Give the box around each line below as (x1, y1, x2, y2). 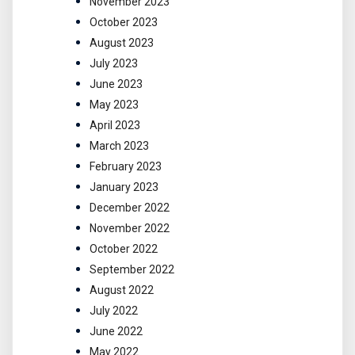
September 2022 (90, 263, 174, 277)
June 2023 (90, 78, 143, 91)
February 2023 (90, 160, 162, 174)
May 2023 (90, 98, 139, 112)
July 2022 (90, 304, 138, 318)
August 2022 (90, 284, 154, 297)
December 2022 (90, 201, 170, 215)
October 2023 (90, 16, 158, 29)
